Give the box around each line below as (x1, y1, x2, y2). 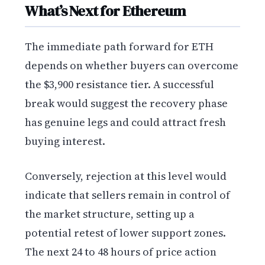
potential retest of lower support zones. (25, 225, 227, 241)
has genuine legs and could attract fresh (25, 115, 227, 130)
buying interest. (25, 134, 106, 149)
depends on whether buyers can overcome (25, 58, 239, 73)
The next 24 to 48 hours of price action (25, 244, 217, 260)
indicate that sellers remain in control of (25, 188, 231, 203)
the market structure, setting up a (25, 206, 195, 222)
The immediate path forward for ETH (25, 39, 214, 54)
